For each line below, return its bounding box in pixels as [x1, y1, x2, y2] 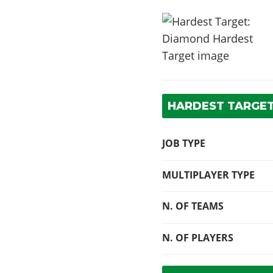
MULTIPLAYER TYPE [162, 168, 255, 182]
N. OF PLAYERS [162, 230, 234, 244]
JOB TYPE [162, 136, 206, 151]
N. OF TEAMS [162, 199, 224, 213]
